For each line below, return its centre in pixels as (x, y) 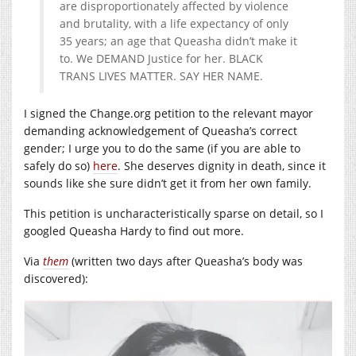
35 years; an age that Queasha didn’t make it (178, 41)
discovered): (56, 279)
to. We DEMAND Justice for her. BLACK (161, 59)
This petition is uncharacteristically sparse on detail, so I (174, 214)
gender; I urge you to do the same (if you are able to (162, 149)
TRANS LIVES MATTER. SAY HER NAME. (161, 76)
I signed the (57, 114)
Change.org (120, 114)
